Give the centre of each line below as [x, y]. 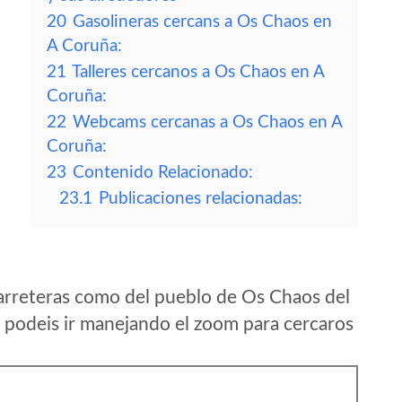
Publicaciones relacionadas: [201, 199]
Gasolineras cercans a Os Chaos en [202, 22]
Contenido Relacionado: [163, 173]
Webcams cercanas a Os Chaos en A [207, 122]
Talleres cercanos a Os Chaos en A [198, 72]
